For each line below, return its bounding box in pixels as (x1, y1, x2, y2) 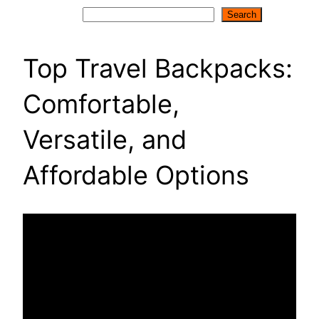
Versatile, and (23, 123, 187, 155)
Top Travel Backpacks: (23, 52, 293, 84)
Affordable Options (23, 159, 249, 191)
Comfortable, (23, 88, 179, 120)
